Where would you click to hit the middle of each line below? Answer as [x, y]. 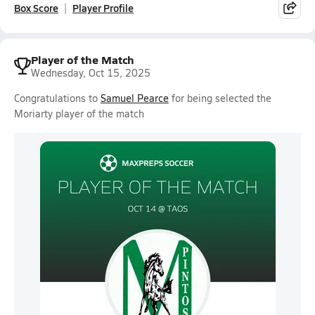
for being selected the [220, 98]
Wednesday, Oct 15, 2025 [91, 73]
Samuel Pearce [135, 98]
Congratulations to [57, 98]
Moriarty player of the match [79, 114]
